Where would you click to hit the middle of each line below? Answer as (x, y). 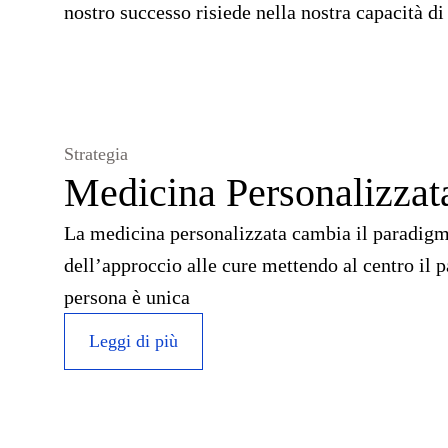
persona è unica (127, 297)
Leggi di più (133, 341)
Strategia (96, 154)
